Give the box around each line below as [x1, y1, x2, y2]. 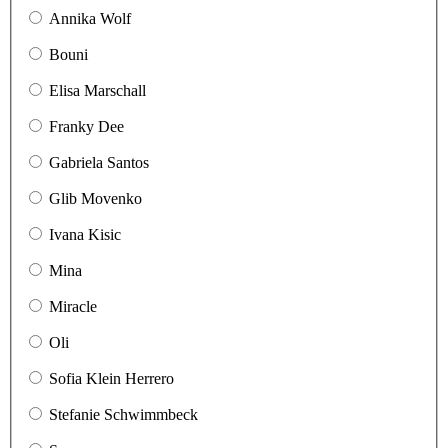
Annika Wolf [49, 9, 131, 27]
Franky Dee [49, 117, 124, 135]
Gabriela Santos [49, 153, 149, 171]
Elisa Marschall [49, 81, 146, 99]
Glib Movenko [49, 189, 142, 207]
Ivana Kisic [49, 225, 121, 243]
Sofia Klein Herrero [49, 369, 174, 387]
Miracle [49, 297, 97, 315]
